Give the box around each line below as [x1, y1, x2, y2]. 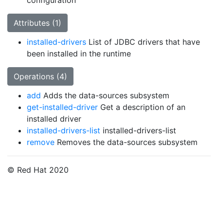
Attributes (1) [14, 18, 61, 28]
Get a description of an [98, 102, 185, 112]
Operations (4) [14, 72, 67, 81]
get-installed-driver [27, 102, 98, 112]
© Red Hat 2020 [7, 165, 69, 175]
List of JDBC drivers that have [86, 37, 200, 47]
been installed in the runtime [27, 49, 131, 58]
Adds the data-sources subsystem [41, 91, 169, 100]
